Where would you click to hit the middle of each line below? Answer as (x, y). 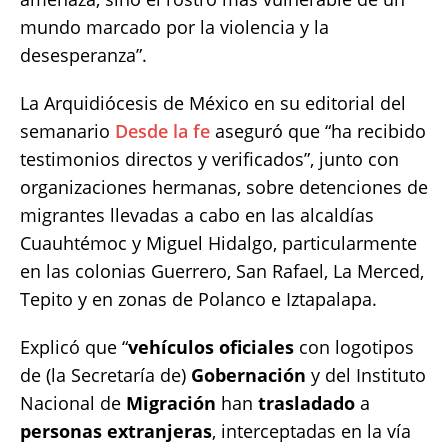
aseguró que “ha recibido (318, 130)
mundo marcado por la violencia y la (174, 26)
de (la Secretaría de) (105, 374)
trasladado (306, 402)
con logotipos (354, 346)
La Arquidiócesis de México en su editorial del (213, 102)
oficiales (256, 346)
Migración (171, 402)
